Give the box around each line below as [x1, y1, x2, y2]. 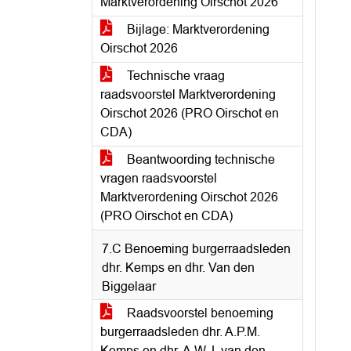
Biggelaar [102, 280, 156, 293]
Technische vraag [124, 69, 225, 82]
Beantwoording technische [124, 153, 275, 166]
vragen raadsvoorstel [100, 172, 217, 185]
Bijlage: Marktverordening [124, 23, 270, 36]
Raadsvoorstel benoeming [124, 306, 273, 320]
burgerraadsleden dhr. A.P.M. [100, 325, 260, 338]
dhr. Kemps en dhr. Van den [102, 261, 255, 274]
